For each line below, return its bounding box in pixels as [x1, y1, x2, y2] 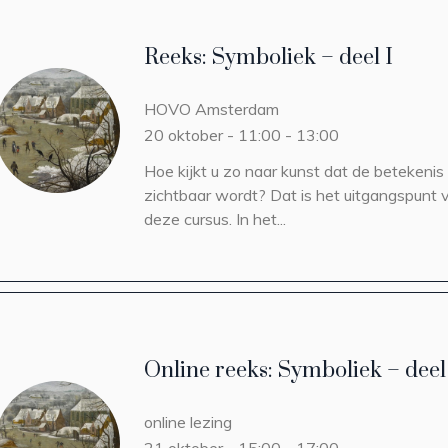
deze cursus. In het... [144, 209, 286, 229]
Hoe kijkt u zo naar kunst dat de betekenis [144, 161, 444, 181]
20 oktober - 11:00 [144, 125, 281, 145]
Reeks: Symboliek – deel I [144, 44, 393, 71]
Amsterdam [195, 99, 279, 119]
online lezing [144, 412, 232, 432]
